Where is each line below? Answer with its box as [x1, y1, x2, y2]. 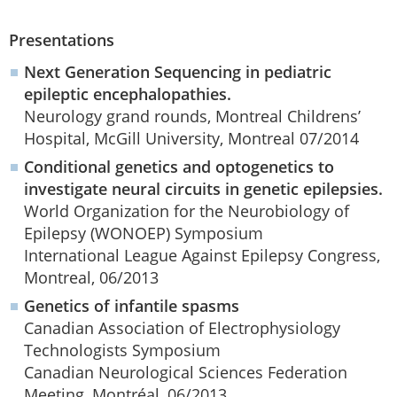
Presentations [9, 28, 114, 51]
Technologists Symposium [24, 339, 221, 361]
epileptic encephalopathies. [24, 82, 231, 105]
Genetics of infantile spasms [24, 294, 239, 316]
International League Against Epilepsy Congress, [24, 244, 380, 266]
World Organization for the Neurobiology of [24, 199, 349, 222]
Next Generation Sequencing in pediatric [24, 60, 331, 82]
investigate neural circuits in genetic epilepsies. [24, 177, 383, 199]
